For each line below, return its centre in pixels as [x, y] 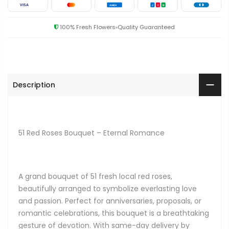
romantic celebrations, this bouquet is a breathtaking [114, 213]
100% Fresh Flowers [87, 27]
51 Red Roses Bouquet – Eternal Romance [91, 133]
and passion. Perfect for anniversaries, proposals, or [110, 201]
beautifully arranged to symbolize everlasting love [108, 188]
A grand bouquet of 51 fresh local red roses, [95, 176]
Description [34, 85]
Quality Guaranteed [146, 27]
